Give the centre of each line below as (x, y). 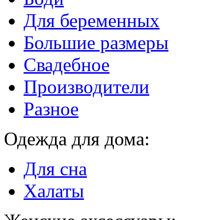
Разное (51, 109)
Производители (86, 86)
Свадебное (67, 64)
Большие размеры (96, 42)
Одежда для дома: (77, 138)
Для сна (55, 168)
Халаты (54, 191)
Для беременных (92, 20)
